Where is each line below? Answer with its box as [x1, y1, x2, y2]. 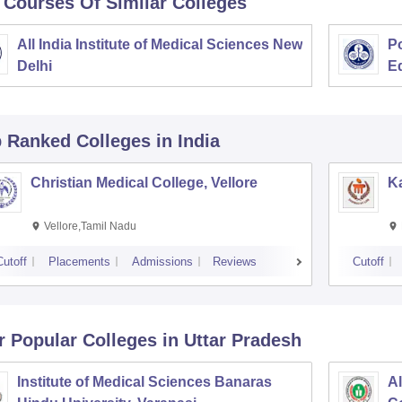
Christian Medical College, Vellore [30, 174, 258, 190]
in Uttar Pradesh [162, 329, 301, 350]
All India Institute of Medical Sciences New [16, 36, 302, 52]
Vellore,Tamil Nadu [43, 219, 136, 232]
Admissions [131, 254, 193, 268]
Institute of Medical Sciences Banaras [16, 373, 272, 389]
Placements [48, 254, 110, 268]
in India [155, 130, 220, 151]
